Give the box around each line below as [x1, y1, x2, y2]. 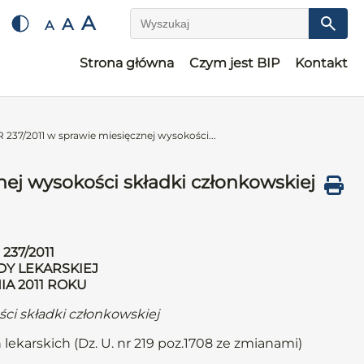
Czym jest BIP [189, 55, 279, 71]
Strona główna [80, 55, 174, 71]
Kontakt [295, 55, 348, 71]
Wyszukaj [130, 23, 193, 39]
